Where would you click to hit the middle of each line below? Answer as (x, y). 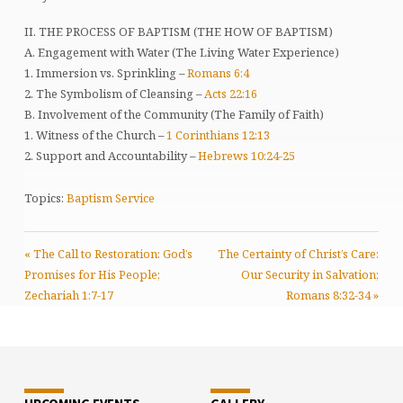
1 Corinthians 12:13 (218, 134)
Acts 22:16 (230, 93)
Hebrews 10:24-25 (246, 155)
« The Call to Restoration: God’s (108, 253)
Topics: (44, 197)
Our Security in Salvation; (310, 274)
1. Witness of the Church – (95, 134)
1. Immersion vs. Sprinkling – (105, 72)
